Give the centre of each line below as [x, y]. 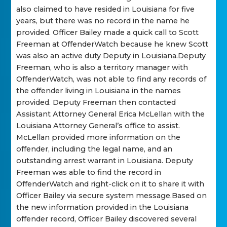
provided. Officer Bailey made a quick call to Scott [108, 33]
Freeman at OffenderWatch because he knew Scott [112, 44]
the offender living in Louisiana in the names [99, 91]
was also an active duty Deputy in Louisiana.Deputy [111, 56]
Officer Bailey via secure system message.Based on [112, 196]
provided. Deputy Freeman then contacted [96, 103]
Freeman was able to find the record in [89, 173]
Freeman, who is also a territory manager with [102, 68]
